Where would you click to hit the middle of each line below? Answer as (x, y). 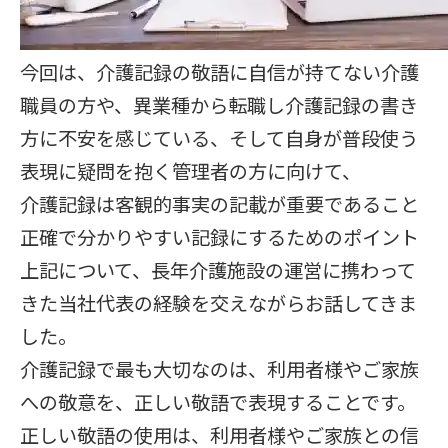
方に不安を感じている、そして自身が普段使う (219, 138)
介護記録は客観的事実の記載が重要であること (219, 204)
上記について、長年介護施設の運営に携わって (218, 270)
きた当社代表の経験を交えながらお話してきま (218, 303)
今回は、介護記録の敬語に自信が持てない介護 (219, 72)
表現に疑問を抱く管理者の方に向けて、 (190, 171)
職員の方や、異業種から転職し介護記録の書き (219, 105)
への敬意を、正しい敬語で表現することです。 (218, 402)
